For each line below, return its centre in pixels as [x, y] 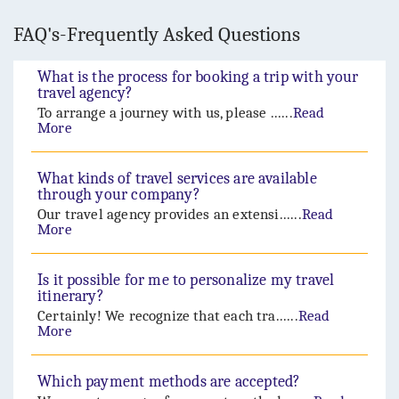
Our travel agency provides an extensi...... [170, 215]
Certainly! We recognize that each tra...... [168, 316]
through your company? [119, 195]
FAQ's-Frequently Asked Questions [157, 35]
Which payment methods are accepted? [169, 382]
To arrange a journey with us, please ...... [165, 113]
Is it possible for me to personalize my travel [186, 281]
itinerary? [71, 297]
